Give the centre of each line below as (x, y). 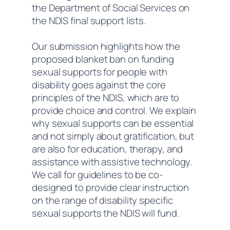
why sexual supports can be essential (113, 123)
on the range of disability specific (102, 200)
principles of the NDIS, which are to (106, 98)
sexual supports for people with (100, 72)
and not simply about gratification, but (113, 136)
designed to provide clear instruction (111, 188)
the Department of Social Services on (111, 8)
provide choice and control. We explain (114, 111)
